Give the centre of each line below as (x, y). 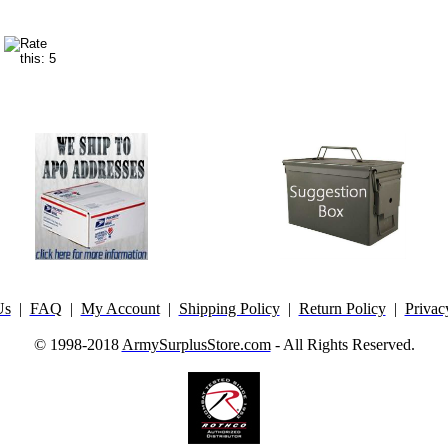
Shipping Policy (229, 308)
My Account (120, 308)
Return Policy (342, 308)
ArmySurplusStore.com (196, 344)
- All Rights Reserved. (342, 344)
